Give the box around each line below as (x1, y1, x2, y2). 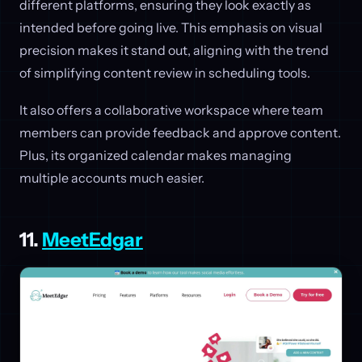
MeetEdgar (42, 228, 143, 252)
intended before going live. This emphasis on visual (19, 19, 322, 36)
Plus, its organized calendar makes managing (19, 147, 292, 164)
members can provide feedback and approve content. (19, 124, 341, 141)
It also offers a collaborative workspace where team (19, 102, 323, 119)
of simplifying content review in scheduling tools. (19, 65, 310, 82)
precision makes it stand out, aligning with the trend (19, 42, 329, 59)
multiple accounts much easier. (19, 170, 204, 187)
